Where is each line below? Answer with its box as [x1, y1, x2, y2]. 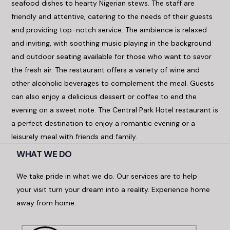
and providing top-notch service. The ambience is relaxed [11, 25, 207, 34]
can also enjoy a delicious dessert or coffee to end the [11, 92, 197, 101]
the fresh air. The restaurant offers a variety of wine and [11, 65, 200, 74]
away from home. [16, 198, 76, 207]
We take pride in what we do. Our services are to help [16, 171, 198, 181]
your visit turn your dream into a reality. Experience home [16, 185, 210, 194]
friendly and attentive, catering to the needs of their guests [11, 12, 213, 21]
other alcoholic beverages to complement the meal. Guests [11, 79, 215, 88]
